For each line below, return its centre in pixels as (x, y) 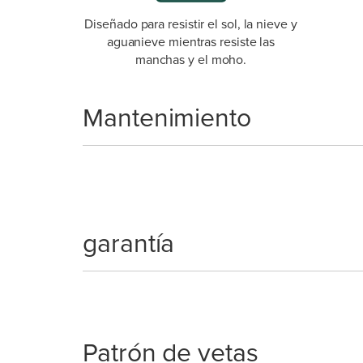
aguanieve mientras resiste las (191, 41)
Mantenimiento (167, 117)
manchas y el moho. (191, 59)
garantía (129, 243)
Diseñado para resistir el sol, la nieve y (191, 23)
